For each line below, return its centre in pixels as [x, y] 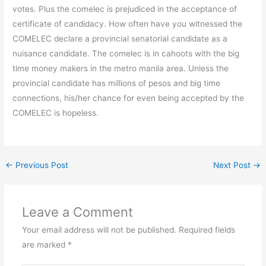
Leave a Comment [77, 212]
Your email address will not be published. [99, 229]
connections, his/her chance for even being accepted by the [129, 98]
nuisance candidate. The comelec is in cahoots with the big [126, 53]
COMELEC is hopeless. [56, 113]
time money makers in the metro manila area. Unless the [121, 68]
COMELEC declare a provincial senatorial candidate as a [120, 38]
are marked [45, 244]
